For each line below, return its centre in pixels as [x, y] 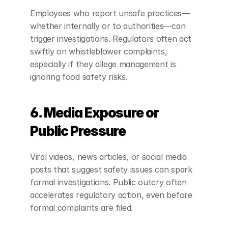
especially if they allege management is [103, 64]
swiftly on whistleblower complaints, [99, 51]
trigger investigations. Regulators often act [111, 39]
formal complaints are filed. [82, 208]
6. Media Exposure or [95, 113]
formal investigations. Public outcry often [108, 182]
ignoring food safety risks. [79, 77]
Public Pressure [78, 131]
